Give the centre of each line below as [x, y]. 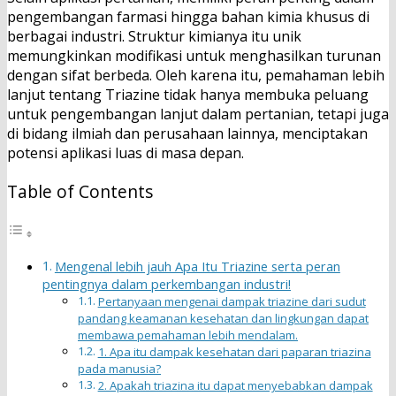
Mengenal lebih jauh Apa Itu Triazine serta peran [197, 266]
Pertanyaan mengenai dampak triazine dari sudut [232, 301]
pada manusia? [119, 368]
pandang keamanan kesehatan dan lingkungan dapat [223, 318]
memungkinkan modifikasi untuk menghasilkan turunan [194, 56]
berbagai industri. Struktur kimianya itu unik [154, 37]
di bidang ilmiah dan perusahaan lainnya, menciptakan [187, 134]
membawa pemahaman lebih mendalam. [188, 335]
